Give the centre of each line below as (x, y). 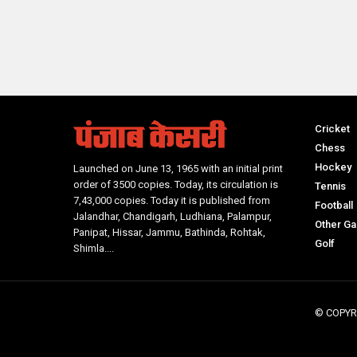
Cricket (332, 128)
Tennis (330, 186)
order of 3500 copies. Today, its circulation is (176, 184)
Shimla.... (94, 248)
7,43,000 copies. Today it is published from (172, 200)
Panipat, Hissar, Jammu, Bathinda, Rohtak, (169, 232)
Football (333, 205)
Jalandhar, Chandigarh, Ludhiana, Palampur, (173, 216)
